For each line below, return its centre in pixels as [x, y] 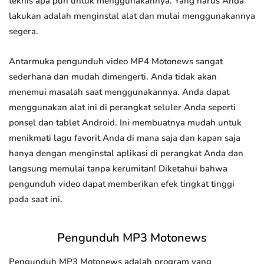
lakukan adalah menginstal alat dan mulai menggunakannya [132, 16]
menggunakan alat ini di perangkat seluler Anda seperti [122, 108]
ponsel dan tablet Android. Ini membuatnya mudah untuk [125, 123]
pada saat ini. [36, 199]
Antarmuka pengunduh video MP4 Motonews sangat [116, 62]
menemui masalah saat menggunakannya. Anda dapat [119, 92]
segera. [24, 32]
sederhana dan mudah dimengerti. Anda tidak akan [113, 77]
